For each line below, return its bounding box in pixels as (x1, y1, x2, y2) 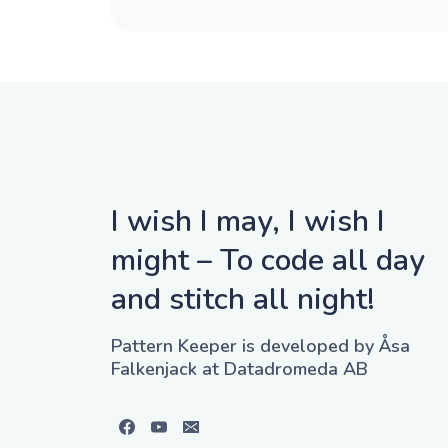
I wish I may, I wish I (111, 201, 385, 242)
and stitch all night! (111, 279, 375, 320)
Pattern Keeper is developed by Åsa (111, 334, 410, 358)
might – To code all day (111, 240, 425, 281)
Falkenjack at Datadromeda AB (111, 357, 368, 381)
